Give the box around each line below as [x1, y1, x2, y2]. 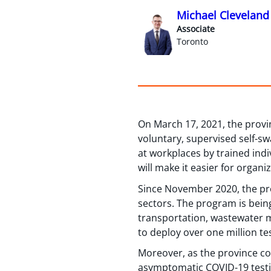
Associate [177, 22, 215, 34]
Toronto [177, 35, 208, 47]
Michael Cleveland [177, 7, 269, 22]
